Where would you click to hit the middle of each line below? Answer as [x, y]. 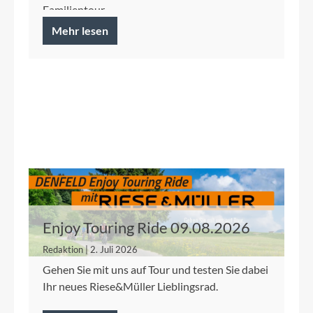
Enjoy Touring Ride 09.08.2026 [146, 228]
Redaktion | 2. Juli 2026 [90, 250]
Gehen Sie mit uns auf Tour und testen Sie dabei [155, 270]
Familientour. [74, 10]
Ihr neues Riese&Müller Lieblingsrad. [130, 286]
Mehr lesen [80, 31]
